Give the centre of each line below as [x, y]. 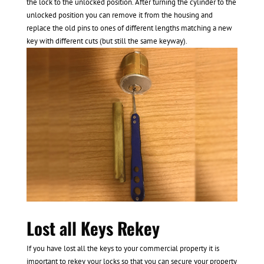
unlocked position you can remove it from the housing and [119, 15]
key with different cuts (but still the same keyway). [107, 41]
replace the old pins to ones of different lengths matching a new [129, 28]
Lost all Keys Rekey [93, 227]
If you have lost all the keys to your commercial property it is [123, 248]
